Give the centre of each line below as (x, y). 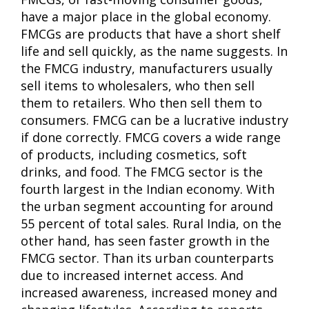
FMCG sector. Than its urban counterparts (147, 258)
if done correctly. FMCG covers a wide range (151, 137)
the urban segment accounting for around (147, 206)
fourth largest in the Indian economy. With (148, 189)
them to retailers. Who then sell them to (141, 102)
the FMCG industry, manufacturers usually (147, 68)
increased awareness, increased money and (149, 292)
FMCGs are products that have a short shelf (151, 33)
